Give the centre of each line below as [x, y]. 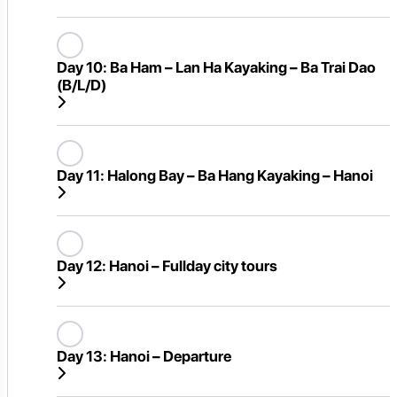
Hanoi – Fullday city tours [192, 265]
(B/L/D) [82, 85]
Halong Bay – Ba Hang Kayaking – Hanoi [239, 175]
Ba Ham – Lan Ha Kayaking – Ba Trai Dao [241, 67]
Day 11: [81, 175]
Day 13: [82, 356]
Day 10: [82, 67]
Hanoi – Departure [169, 356]
